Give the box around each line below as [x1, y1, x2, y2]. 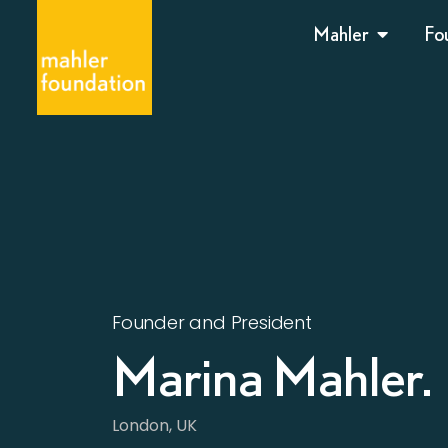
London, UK [112, 414, 197, 437]
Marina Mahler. [112, 346, 431, 406]
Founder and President [112, 310, 312, 335]
